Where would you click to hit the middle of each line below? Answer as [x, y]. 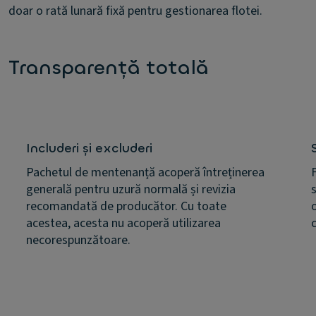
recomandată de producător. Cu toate [126, 206]
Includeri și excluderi [89, 148]
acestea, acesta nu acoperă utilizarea [123, 223]
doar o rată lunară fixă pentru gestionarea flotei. [135, 11]
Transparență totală [109, 68]
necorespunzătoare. [78, 240]
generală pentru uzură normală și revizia [131, 189]
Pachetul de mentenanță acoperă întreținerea [145, 172]
